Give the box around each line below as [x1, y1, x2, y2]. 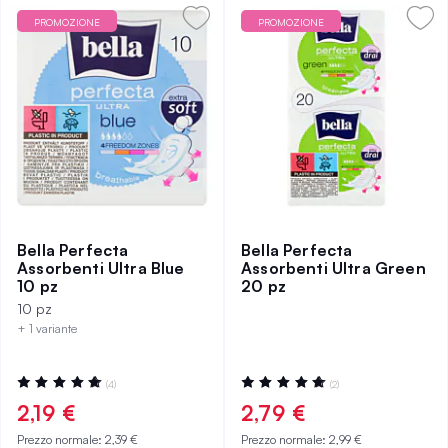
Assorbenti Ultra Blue [17, 258, 185, 278]
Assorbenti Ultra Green [241, 258, 426, 278]
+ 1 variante [17, 321, 77, 336]
